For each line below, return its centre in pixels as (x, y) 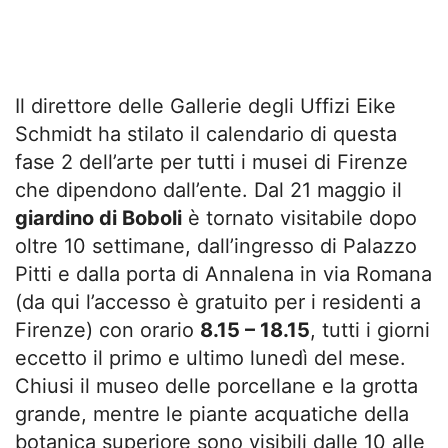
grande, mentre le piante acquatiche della (212, 414)
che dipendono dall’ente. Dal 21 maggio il (208, 190)
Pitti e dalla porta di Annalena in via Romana (223, 274)
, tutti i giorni (370, 330)
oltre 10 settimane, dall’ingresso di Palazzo (216, 246)
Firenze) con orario (107, 330)
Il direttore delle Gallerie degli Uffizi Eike (205, 106)
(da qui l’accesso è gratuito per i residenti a (218, 302)
